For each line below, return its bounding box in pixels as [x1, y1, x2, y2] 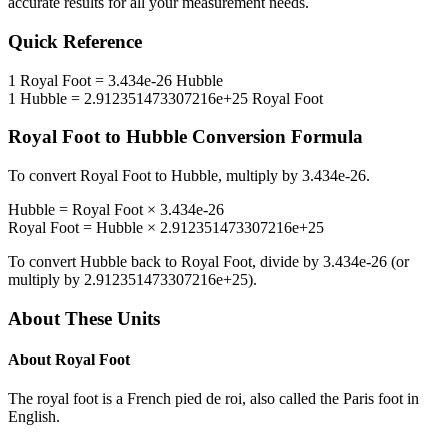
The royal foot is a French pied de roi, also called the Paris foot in [8, 390, 419, 408]
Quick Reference [8, 31, 142, 53]
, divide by [252, 253, 323, 271]
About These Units [8, 307, 160, 329]
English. [8, 408, 60, 426]
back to [127, 253, 181, 271]
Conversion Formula [187, 126, 363, 148]
